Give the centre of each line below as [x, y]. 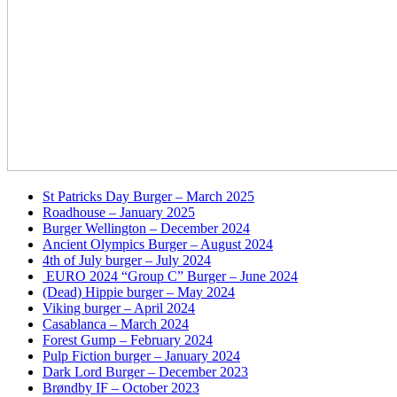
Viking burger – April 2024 [119, 307]
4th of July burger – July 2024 [127, 260]
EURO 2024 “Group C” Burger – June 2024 [170, 276]
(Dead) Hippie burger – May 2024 [139, 292]
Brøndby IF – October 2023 [121, 387]
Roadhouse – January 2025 [119, 212]
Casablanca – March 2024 [116, 323]
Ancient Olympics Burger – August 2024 [158, 244]
